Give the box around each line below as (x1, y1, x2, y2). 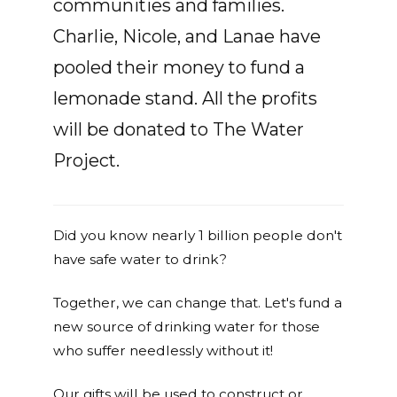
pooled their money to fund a (53, 57, 305, 78)
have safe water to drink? (53, 251, 227, 268)
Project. (53, 150, 120, 171)
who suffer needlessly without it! (53, 342, 273, 359)
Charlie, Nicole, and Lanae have (53, 26, 321, 47)
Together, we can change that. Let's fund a (53, 294, 342, 311)
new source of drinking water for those (53, 318, 320, 335)
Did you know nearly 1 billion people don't (53, 227, 342, 244)
